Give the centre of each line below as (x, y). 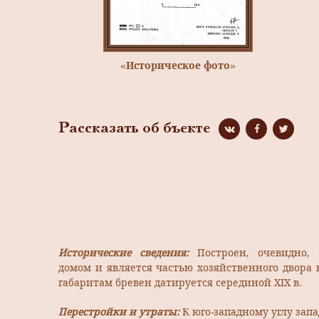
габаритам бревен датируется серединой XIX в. (180, 283)
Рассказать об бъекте (134, 129)
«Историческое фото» (178, 66)
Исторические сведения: (128, 253)
